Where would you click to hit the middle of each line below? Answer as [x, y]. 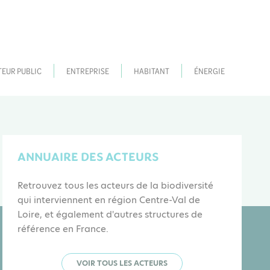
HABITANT [152, 70]
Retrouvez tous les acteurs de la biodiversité [116, 185]
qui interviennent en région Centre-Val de [109, 199]
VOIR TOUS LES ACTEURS [122, 263]
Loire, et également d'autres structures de [110, 214]
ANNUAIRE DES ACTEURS [88, 157]
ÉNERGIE [209, 70]
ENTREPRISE [88, 70]
